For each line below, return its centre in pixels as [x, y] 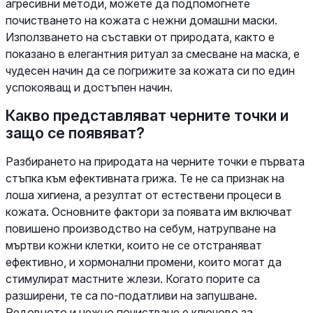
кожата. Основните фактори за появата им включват [149, 211]
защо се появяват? [75, 132]
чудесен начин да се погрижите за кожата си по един [150, 70]
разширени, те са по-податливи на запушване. [131, 295]
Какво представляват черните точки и [147, 115]
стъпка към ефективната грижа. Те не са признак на [145, 178]
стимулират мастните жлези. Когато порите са [133, 278]
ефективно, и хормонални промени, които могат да [144, 262]
